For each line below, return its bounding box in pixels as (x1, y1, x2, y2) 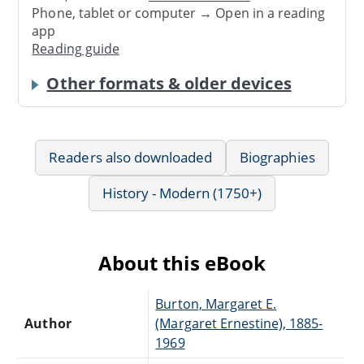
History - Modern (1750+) (102, 183, 262, 202)
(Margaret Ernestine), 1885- (155, 314, 323, 332)
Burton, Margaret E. (155, 294, 277, 313)
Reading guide (32, 40, 119, 58)
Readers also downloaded (49, 147, 213, 167)
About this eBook (98, 249, 266, 276)
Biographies (240, 147, 315, 167)
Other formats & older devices (46, 71, 292, 94)
